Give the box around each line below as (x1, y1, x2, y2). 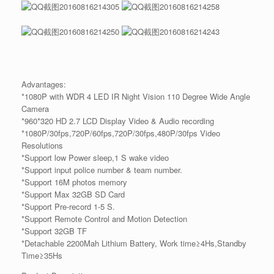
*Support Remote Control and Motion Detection (21, 213, 187, 225)
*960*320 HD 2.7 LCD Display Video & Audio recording (21, 115, 214, 127)
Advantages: (21, 78, 66, 91)
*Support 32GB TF (21, 225, 87, 237)
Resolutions (21, 139, 63, 152)
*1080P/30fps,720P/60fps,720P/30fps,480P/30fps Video (21, 127, 220, 139)
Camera (21, 103, 49, 115)
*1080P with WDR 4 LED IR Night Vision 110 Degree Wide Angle (21, 91, 250, 103)
